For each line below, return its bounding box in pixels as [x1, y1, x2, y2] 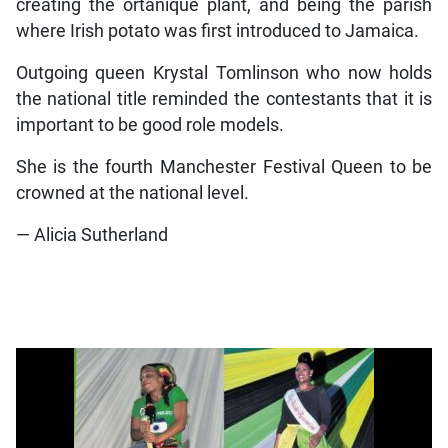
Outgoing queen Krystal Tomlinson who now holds [15, 62, 433, 83]
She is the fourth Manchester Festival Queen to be [15, 156, 433, 177]
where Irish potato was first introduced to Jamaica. [15, 20, 419, 41]
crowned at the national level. [15, 182, 249, 203]
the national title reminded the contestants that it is [15, 88, 433, 109]
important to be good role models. [15, 114, 284, 135]
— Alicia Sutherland [15, 224, 168, 245]
